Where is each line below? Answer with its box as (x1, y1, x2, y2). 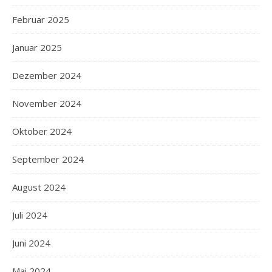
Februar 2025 (12, 13, 69, 25)
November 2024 (12, 97, 81, 109)
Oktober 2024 (12, 124, 72, 137)
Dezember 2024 (12, 69, 81, 81)
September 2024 (12, 152, 84, 165)
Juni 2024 (12, 236, 50, 249)
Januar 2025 (12, 41, 62, 53)
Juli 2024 (12, 208, 47, 221)
